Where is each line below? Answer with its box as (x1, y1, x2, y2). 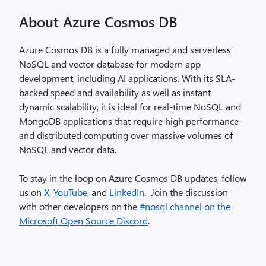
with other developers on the (19, 200, 140, 213)
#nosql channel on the (140, 200, 230, 213)
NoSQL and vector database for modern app (19, 58, 201, 70)
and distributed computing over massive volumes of (19, 129, 233, 141)
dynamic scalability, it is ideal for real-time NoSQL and (19, 100, 241, 113)
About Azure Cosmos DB (19, 12, 178, 31)
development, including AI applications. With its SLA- (19, 72, 235, 84)
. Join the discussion (144, 186, 228, 198)
